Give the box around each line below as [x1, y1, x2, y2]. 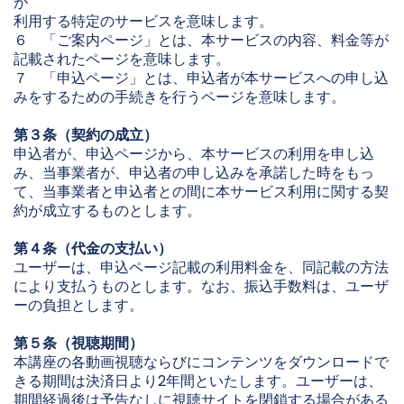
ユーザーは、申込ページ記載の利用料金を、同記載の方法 [14, 257, 389, 278]
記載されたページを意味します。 [14, 49, 230, 69]
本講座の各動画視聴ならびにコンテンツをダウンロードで [14, 352, 389, 372]
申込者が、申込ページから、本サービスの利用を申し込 [14, 143, 374, 164]
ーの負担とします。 [14, 295, 143, 316]
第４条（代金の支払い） [14, 238, 172, 259]
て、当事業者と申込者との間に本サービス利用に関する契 [14, 181, 389, 202]
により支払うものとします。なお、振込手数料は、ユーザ [14, 276, 389, 297]
